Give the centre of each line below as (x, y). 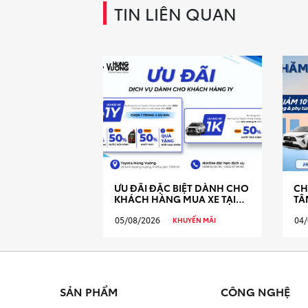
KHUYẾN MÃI (194, 220)
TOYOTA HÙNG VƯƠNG (169, 209)
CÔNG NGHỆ (255, 291)
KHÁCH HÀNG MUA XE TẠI (175, 198)
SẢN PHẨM (89, 291)
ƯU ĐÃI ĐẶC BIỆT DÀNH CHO (181, 187)
